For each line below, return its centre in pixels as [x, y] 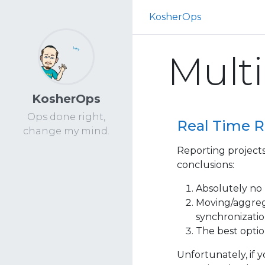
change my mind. [66, 131]
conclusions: [205, 165]
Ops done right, [66, 117]
